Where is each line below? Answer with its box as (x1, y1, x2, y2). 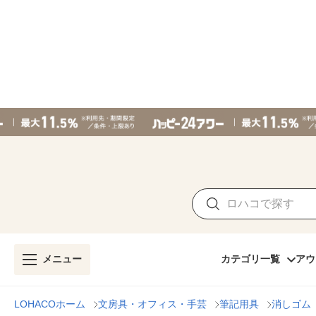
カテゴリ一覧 (221, 253, 280, 265)
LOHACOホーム (14, 298, 85, 310)
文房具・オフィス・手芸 (98, 298, 207, 310)
